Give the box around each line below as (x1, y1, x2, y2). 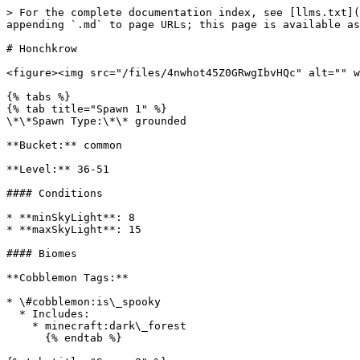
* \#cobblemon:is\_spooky (6, 296, 161, 308)
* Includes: (6, 308, 19, 320)
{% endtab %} (6, 332, 45, 344)
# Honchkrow (6, 43, 77, 55)
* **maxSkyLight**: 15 (6, 223, 141, 235)
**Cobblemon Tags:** (6, 272, 129, 284)
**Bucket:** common (6, 139, 122, 151)
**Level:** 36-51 (6, 163, 109, 175)
